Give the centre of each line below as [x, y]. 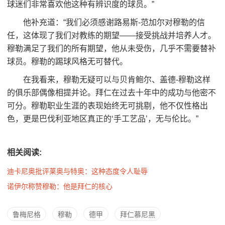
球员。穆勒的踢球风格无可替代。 [67, 61]
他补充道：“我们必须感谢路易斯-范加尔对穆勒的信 [106, 22]
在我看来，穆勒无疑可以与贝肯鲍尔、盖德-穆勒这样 [109, 79]
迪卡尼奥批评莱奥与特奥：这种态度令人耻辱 [77, 171]
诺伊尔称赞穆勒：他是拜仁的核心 [60, 186]
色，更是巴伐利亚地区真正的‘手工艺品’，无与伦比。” [103, 119]
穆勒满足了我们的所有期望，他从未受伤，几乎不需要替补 [111, 48]
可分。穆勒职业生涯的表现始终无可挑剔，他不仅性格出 [107, 105]
